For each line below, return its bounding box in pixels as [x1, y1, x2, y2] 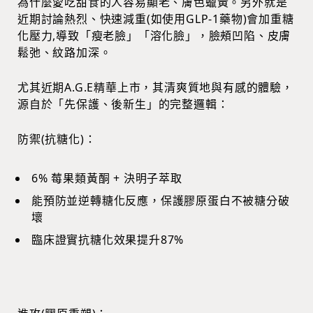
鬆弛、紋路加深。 [17, 44, 112, 60]
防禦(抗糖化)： [17, 131, 96, 147]
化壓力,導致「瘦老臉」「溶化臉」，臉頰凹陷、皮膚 [17, 27, 291, 43]
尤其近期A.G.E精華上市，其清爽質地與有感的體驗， [17, 79, 293, 95]
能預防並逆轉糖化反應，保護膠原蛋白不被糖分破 [31, 192, 290, 208]
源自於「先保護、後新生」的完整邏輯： [17, 96, 229, 112]
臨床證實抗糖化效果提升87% [31, 231, 184, 247]
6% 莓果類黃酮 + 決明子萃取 [31, 170, 182, 186]
